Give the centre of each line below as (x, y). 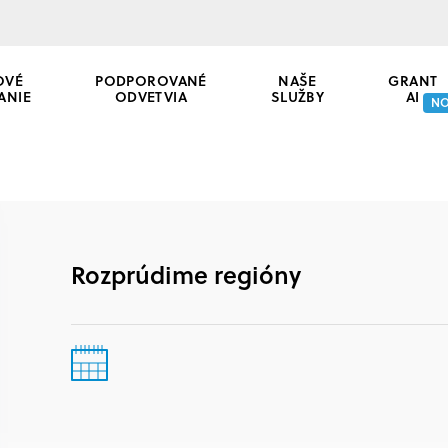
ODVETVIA (151, 96)
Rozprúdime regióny (186, 274)
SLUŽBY (297, 96)
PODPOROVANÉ (151, 80)
